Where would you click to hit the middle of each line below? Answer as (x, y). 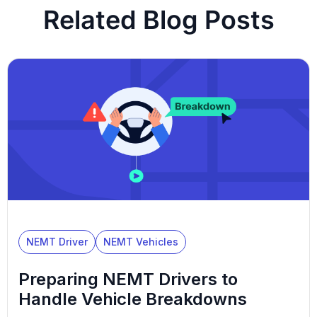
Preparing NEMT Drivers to (128, 279)
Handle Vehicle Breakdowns (135, 299)
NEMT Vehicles (141, 241)
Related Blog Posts (158, 19)
